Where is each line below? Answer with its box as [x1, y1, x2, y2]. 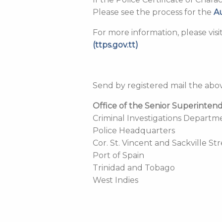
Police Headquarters [93, 125, 175, 135]
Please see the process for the [93, 7, 214, 17]
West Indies [93, 175, 138, 185]
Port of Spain [93, 150, 144, 160]
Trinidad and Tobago [93, 163, 175, 172]
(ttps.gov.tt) [93, 40, 138, 50]
